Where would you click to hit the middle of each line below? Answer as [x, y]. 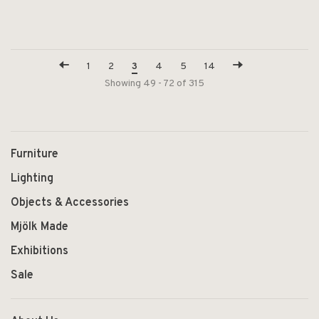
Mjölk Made [40, 227]
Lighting [32, 179]
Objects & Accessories [70, 203]
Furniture [35, 155]
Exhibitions [40, 251]
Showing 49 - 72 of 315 [154, 84]
